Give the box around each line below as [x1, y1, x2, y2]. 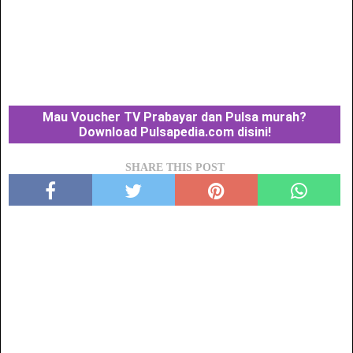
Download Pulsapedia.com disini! [78, 124, 271, 139]
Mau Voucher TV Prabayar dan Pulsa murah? [43, 109, 307, 124]
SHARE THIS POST [124, 161, 225, 173]
